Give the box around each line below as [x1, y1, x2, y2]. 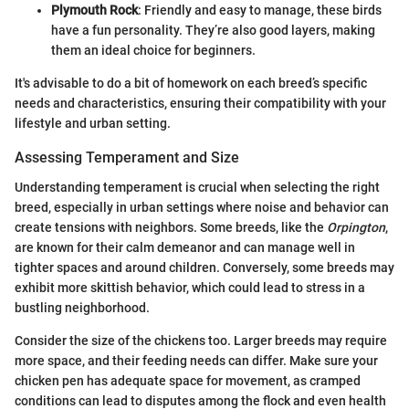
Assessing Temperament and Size [15, 149, 239, 167]
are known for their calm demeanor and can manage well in [15, 239, 355, 255]
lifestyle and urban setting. [15, 116, 171, 131]
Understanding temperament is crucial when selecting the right [15, 179, 380, 194]
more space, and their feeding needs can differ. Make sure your [15, 352, 378, 368]
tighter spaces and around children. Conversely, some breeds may [15, 259, 394, 275]
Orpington [327, 219, 385, 235]
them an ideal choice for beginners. [51, 43, 256, 58]
